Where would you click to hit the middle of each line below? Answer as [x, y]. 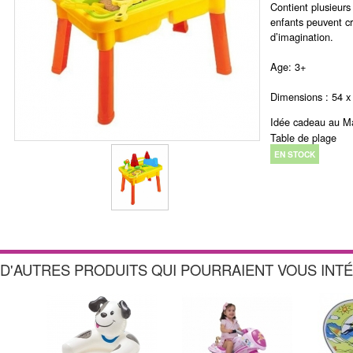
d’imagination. [302, 37]
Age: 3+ [288, 67]
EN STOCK [295, 154]
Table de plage [304, 137]
